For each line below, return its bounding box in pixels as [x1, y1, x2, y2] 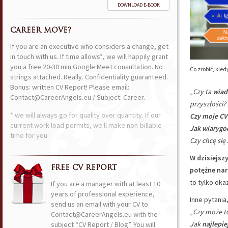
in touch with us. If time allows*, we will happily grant [10, 52, 168, 61]
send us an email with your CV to [51, 199, 148, 209]
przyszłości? [190, 99, 226, 108]
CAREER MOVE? [10, 27, 71, 35]
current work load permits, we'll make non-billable [10, 121, 162, 130]
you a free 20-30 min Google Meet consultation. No [10, 62, 163, 71]
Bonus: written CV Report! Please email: [10, 82, 129, 92]
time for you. [10, 131, 49, 140]
